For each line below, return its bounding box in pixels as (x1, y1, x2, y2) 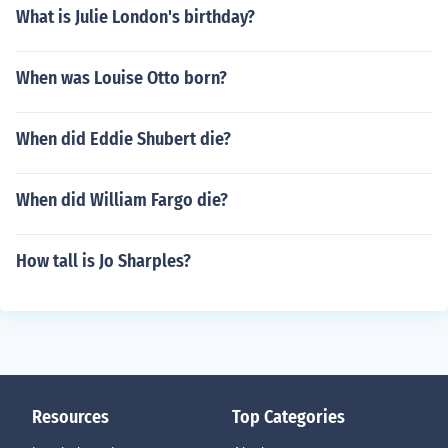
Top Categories (232, 406, 345, 428)
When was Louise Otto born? (16, 67, 227, 89)
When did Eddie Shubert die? (16, 128, 231, 150)
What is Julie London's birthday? (16, 6, 255, 28)
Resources (32, 406, 109, 428)
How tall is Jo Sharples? (16, 250, 191, 272)
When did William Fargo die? (16, 189, 228, 211)
